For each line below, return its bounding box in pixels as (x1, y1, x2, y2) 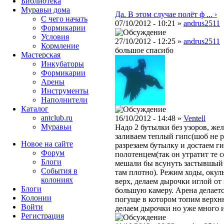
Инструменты (41, 86, 88, 95)
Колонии (21, 193, 51, 202)
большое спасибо (115, 46, 173, 55)
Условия (41, 32, 69, 41)
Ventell (183, 114, 205, 123)
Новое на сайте (21, 139, 73, 148)
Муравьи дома (21, 5, 70, 14)
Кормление (41, 41, 79, 50)
